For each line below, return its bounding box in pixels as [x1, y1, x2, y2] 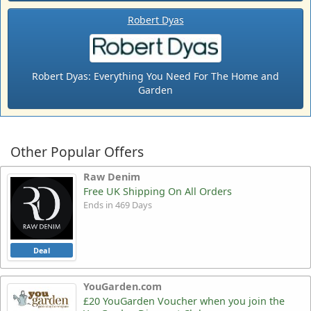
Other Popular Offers [10, 142, 144, 162]
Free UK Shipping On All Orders [83, 185, 232, 199]
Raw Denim [83, 170, 140, 184]
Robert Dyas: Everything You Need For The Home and [32, 69, 279, 83]
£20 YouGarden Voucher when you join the [83, 294, 285, 308]
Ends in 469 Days [83, 199, 152, 212]
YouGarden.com [83, 279, 162, 293]
